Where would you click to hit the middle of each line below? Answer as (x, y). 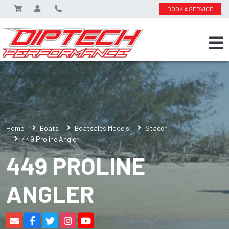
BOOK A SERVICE (190, 9)
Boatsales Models (102, 128)
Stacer (156, 128)
